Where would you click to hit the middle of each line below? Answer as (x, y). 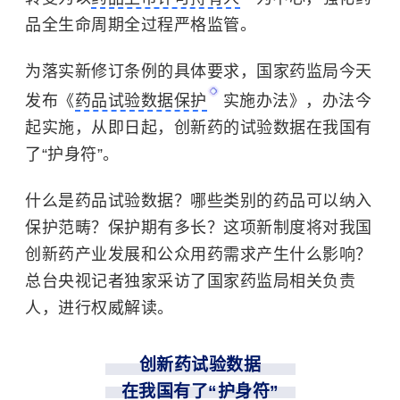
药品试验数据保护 (141, 101)
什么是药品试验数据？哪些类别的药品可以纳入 (199, 201)
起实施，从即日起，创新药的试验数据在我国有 (199, 128)
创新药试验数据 (200, 365)
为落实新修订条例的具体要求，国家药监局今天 (199, 71)
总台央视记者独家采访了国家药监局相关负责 (190, 281)
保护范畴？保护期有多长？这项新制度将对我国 (199, 228)
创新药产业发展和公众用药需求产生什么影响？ (199, 254)
